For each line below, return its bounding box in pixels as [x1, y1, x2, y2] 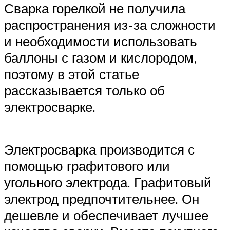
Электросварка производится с [4, 141, 195, 158]
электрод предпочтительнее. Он [4, 190, 199, 207]
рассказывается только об [4, 82, 165, 99]
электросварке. [4, 98, 95, 115]
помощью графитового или [4, 157, 170, 174]
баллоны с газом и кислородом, [4, 49, 197, 66]
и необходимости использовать [4, 32, 197, 49]
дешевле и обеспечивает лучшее [4, 206, 208, 223]
